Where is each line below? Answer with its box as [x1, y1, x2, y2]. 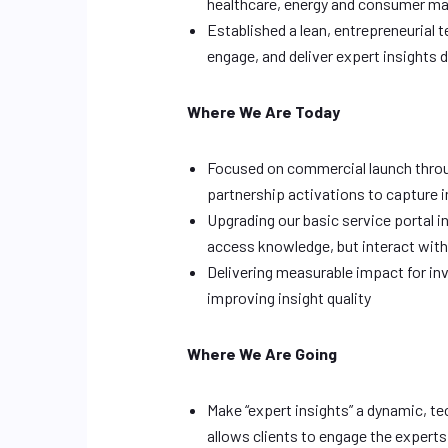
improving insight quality [207, 288, 371, 307]
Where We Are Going [187, 344, 337, 363]
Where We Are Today [187, 102, 340, 121]
